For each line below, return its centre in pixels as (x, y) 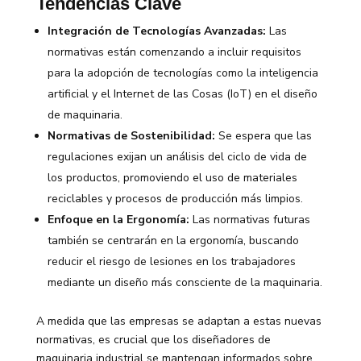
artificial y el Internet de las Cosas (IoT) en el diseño (182, 93)
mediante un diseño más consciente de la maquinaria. (185, 282)
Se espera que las (263, 135)
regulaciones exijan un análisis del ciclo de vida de (177, 156)
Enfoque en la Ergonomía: (118, 219)
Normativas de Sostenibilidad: (131, 135)
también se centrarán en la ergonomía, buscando (173, 240)
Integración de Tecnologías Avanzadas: (156, 31)
